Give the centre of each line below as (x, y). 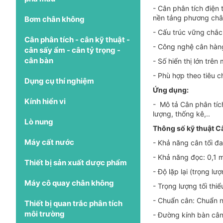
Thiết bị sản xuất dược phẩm (76, 162)
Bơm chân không (55, 19)
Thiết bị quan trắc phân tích (73, 203)
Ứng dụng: (171, 90)
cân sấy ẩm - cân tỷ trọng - (72, 50)
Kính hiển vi (45, 101)
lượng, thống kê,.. (181, 113)
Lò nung (39, 121)
